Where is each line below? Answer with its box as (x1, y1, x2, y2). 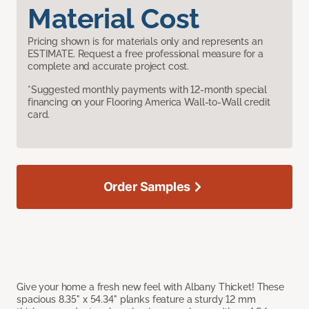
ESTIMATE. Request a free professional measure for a (28, 48, 263, 60)
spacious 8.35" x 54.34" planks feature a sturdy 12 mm (17, 294, 256, 306)
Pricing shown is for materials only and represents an (28, 36, 263, 48)
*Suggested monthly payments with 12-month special (28, 84, 268, 96)
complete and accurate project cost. (28, 61, 190, 72)
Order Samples (103, 179, 191, 195)
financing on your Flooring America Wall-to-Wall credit (28, 97, 270, 108)
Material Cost (28, 2, 199, 35)
